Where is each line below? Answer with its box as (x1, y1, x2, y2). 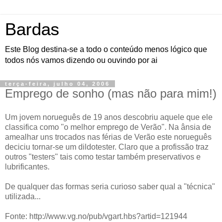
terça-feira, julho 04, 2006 (5, 81, 110, 87)
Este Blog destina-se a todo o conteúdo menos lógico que (5, 45, 207, 54)
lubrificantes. (5, 162, 50, 171)
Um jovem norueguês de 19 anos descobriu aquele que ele (5, 112, 213, 121)
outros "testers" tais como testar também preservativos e (5, 152, 201, 161)
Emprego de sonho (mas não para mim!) (5, 87, 217, 100)
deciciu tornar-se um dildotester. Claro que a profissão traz (5, 142, 209, 151)
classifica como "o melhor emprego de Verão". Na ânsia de (5, 122, 211, 131)
